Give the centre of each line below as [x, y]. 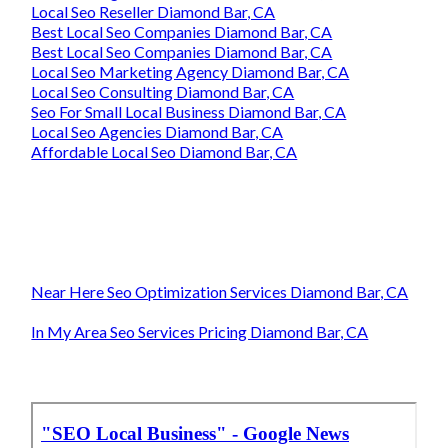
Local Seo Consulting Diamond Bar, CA [163, 92]
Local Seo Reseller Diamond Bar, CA [153, 12]
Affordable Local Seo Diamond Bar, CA [164, 152]
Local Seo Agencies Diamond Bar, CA [157, 132]
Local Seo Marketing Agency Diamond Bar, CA [190, 72]
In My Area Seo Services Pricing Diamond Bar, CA [200, 332]
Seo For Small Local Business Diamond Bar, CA [189, 112]
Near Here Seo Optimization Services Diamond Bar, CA [220, 292]
